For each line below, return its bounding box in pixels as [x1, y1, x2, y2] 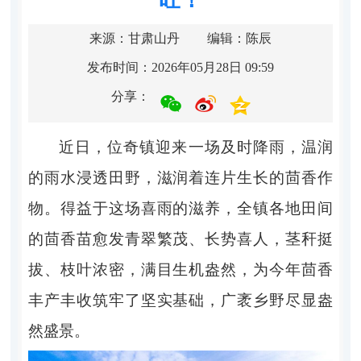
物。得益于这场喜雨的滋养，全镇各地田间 [27, 199, 334, 217]
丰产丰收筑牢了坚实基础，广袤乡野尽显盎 [27, 291, 334, 309]
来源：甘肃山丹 [89, 31, 180, 45]
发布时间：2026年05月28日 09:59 [87, 60, 274, 74]
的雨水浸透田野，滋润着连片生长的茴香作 [27, 168, 334, 186]
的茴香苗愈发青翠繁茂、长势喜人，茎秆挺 [27, 230, 334, 247]
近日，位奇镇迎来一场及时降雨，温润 [58, 138, 334, 156]
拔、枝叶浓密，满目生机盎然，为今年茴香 [27, 260, 334, 278]
